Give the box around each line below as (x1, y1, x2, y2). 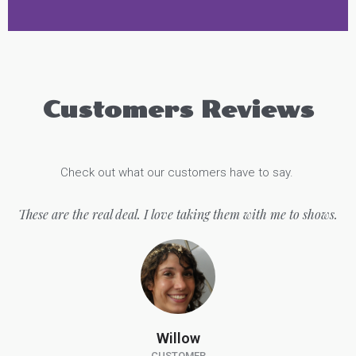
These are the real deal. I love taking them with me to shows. (18, 206, 338, 223)
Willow (156, 330, 200, 347)
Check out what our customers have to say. (60, 165, 296, 180)
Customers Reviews (42, 96, 314, 124)
